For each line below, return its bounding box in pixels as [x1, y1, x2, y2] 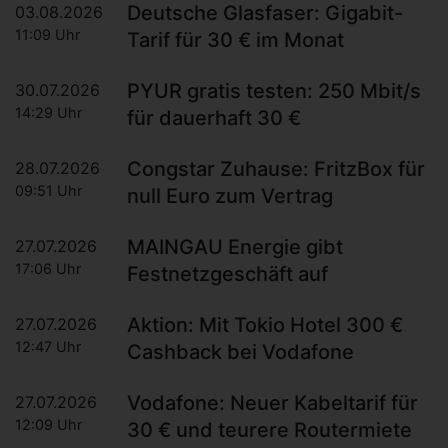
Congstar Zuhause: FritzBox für [127, 157, 425, 182]
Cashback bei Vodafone [127, 340, 354, 365]
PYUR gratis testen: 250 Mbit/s [127, 79, 421, 104]
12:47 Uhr [15, 338, 81, 356]
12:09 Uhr [15, 416, 82, 434]
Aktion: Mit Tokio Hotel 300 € [127, 313, 403, 338]
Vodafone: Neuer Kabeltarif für [127, 391, 418, 416]
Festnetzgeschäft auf [127, 262, 328, 287]
